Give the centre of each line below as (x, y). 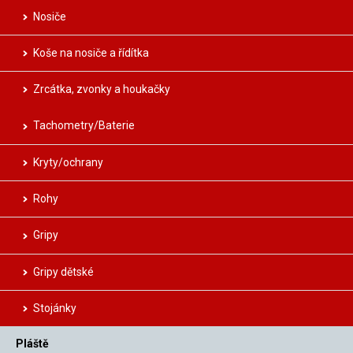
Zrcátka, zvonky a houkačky (102, 89)
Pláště (32, 344)
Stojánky (55, 308)
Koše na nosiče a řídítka (91, 52)
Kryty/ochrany (68, 162)
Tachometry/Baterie (84, 126)
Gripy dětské (63, 271)
